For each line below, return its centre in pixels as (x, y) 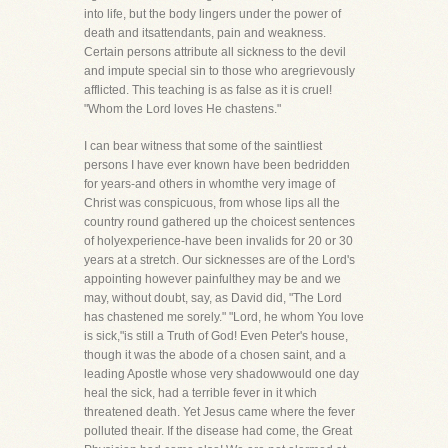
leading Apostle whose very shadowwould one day (221, 374)
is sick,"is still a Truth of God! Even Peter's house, (216, 336)
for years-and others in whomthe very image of (209, 184)
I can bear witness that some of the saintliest (203, 146)
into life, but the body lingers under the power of (212, 14)
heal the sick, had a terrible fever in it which (200, 393)
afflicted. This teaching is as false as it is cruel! (208, 90)
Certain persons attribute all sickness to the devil (215, 52)
